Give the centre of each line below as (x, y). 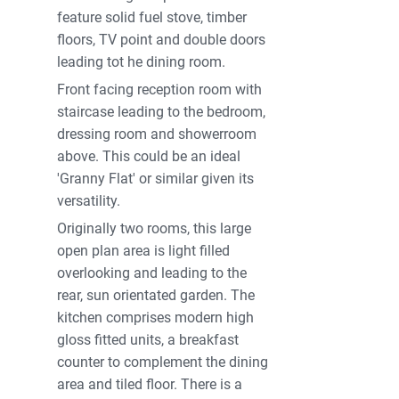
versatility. (89, 201)
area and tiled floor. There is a (150, 385)
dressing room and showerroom (157, 134)
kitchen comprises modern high (156, 318)
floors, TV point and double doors (162, 40)
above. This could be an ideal (149, 157)
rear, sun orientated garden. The (156, 296)
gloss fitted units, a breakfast (148, 340)
